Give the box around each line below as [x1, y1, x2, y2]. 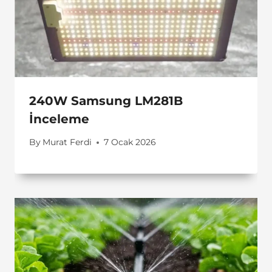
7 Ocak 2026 [104, 137, 157, 148]
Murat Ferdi [42, 137, 92, 148]
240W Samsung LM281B [29, 93, 183, 108]
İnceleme [29, 111, 89, 126]
